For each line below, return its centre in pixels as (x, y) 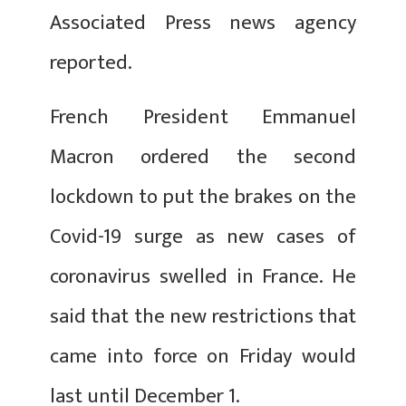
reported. (91, 63)
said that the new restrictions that (203, 316)
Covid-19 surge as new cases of (203, 237)
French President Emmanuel (203, 117)
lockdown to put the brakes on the (203, 197)
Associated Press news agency (203, 23)
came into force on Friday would (203, 356)
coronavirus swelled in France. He (203, 276)
